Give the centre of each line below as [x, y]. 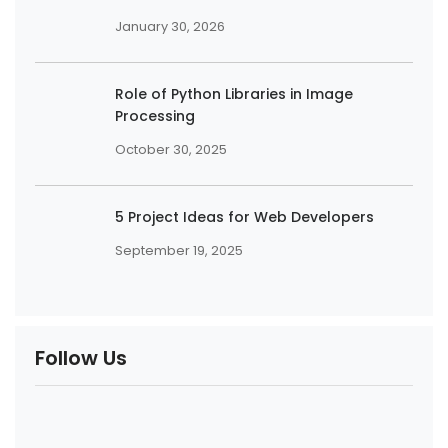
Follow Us [81, 357]
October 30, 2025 [171, 149]
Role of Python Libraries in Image [234, 93]
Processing [155, 115]
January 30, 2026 [170, 26]
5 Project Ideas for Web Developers [244, 216]
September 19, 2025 [179, 250]
